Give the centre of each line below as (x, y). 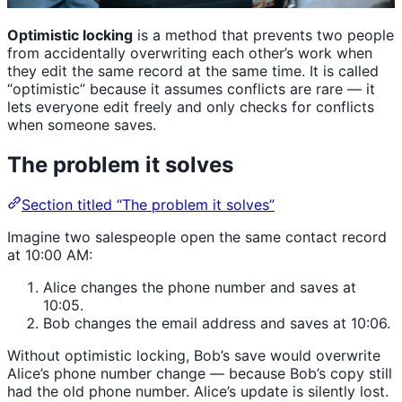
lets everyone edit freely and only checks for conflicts (191, 106)
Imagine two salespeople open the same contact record (197, 236)
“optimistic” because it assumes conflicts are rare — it (191, 88)
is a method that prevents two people (263, 35)
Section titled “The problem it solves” (148, 204)
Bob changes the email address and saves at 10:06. (217, 323)
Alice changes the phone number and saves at (200, 287)
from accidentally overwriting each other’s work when (190, 52)
